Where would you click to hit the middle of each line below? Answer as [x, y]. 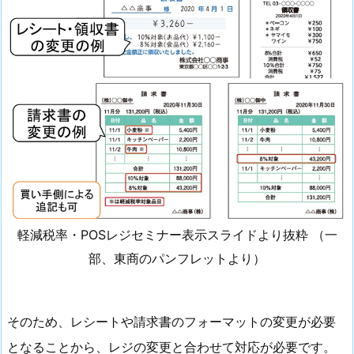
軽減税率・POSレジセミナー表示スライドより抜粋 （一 [177, 235]
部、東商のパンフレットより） [177, 259]
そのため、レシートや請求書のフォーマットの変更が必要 [171, 321]
